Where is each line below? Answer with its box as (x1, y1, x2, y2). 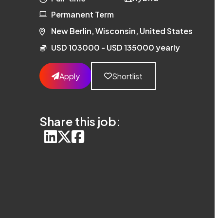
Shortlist (112, 71, 143, 81)
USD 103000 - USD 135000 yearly (51, 42, 180, 53)
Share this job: (39, 114, 121, 128)
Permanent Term (51, 9, 114, 19)
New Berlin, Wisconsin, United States (51, 25, 193, 36)
